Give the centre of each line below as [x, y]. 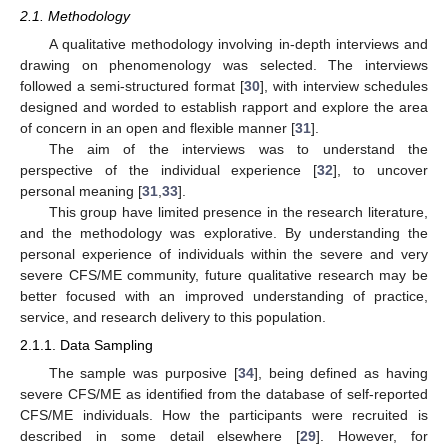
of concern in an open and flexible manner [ [157, 128]
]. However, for [372, 435]
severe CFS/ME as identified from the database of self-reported [224, 393]
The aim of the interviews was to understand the [238, 149]
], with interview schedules [344, 86]
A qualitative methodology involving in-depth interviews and [238, 44]
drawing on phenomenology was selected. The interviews [224, 65]
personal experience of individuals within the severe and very [224, 254]
